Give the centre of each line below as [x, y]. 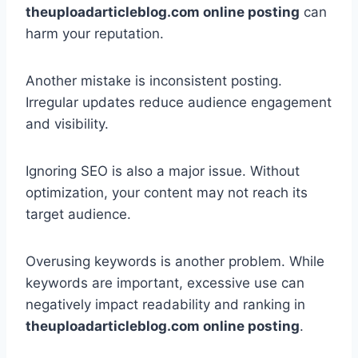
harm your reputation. [95, 34]
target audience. [78, 215]
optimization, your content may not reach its [167, 193]
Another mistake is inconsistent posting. [154, 81]
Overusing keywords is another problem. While [175, 262]
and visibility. [67, 124]
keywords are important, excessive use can [165, 283]
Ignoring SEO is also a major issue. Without [163, 171]
